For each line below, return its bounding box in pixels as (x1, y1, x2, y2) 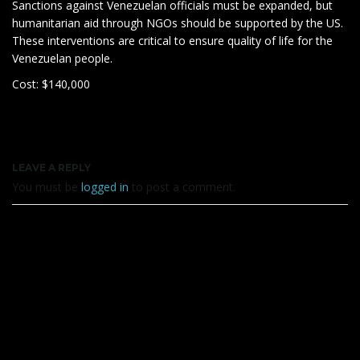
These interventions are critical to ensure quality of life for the (12, 33, 333, 48)
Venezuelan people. (12, 51, 116, 66)
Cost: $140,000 (12, 76, 90, 92)
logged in (81, 179, 129, 194)
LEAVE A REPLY (12, 162, 91, 174)
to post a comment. (129, 179, 235, 194)
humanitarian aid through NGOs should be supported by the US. (12, 15, 343, 31)
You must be (12, 179, 81, 194)
